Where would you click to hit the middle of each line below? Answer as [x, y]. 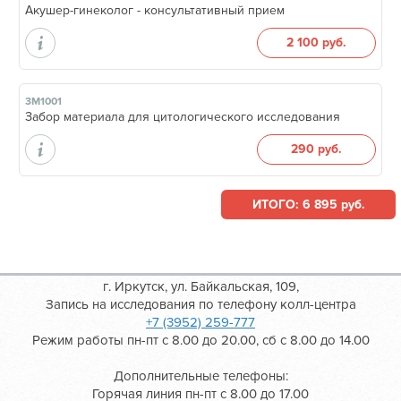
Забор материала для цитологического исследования [183, 117]
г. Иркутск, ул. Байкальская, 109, [200, 286]
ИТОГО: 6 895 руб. [308, 205]
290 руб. [316, 149]
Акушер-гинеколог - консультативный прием [155, 10]
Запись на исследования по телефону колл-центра [200, 304]
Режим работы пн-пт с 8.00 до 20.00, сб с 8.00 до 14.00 [200, 340]
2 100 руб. [316, 43]
